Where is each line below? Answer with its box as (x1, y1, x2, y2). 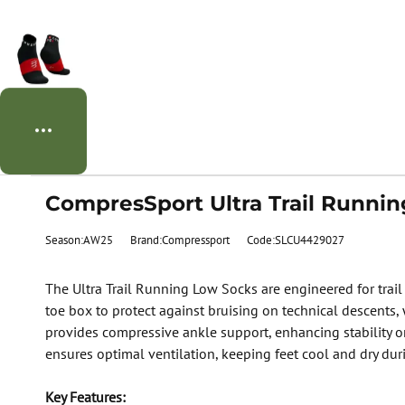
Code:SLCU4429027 (246, 231, 344, 249)
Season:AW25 (44, 231, 113, 249)
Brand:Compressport (129, 231, 230, 249)
